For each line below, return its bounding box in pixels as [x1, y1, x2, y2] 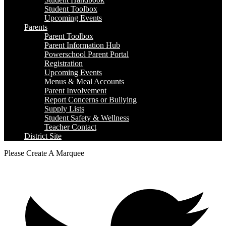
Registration [44, 59, 83, 68]
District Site [24, 131, 62, 140]
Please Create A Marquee [4, 148, 84, 157]
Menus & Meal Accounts [44, 77, 124, 86]
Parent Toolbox [44, 31, 93, 40]
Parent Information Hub [44, 40, 120, 49]
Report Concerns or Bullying [44, 95, 137, 104]
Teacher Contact [44, 122, 96, 131]
